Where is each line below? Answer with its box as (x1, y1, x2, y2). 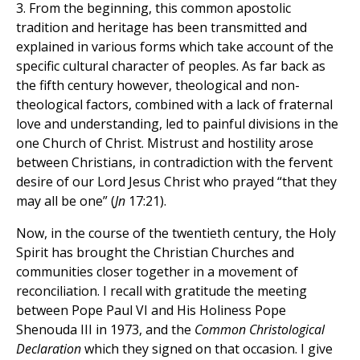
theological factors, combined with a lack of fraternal (16, 96, 333, 114)
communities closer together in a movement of (16, 263, 298, 281)
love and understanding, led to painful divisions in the (16, 115, 338, 133)
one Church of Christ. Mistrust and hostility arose (16, 134, 313, 153)
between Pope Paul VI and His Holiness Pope (16, 301, 286, 320)
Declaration (16, 340, 81, 358)
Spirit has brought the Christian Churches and (16, 243, 294, 262)
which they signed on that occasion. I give (81, 340, 333, 358)
